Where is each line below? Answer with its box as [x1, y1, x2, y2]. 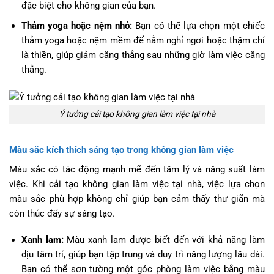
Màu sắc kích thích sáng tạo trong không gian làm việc [9, 144, 234, 155]
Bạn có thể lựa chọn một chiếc [131, 20, 265, 31]
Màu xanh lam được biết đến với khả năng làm [63, 234, 265, 246]
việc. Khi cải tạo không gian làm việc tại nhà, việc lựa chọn [9, 178, 265, 190]
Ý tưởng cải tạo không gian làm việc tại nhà [59, 109, 215, 119]
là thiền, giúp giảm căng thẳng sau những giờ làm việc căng [21, 49, 265, 61]
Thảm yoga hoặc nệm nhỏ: [21, 20, 132, 31]
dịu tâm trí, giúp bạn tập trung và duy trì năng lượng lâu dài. [21, 249, 265, 261]
